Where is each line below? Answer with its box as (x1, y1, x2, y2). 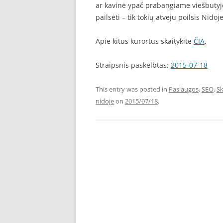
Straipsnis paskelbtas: (96, 60, 171, 70)
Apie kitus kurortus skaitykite (96, 36, 194, 46)
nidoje (96, 97, 114, 106)
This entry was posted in (96, 85, 169, 94)
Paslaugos (169, 85, 199, 94)
